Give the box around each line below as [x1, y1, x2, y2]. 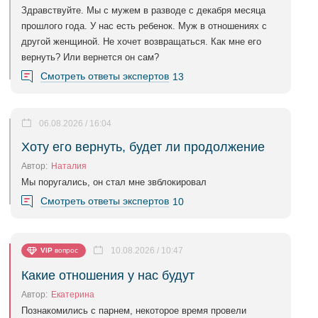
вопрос [55, 246, 78, 254]
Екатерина [51, 290, 94, 300]
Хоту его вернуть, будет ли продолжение [21, 140, 265, 154]
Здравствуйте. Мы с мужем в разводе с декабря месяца [21, 5, 265, 16]
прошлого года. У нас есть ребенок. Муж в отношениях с [21, 21, 267, 31]
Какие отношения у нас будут [21, 268, 194, 283]
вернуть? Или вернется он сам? [21, 52, 159, 62]
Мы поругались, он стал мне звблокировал [21, 177, 207, 187]
